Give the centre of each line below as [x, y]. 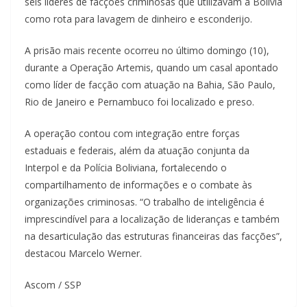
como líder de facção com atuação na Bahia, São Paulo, [150, 85]
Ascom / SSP [53, 285]
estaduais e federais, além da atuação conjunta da [137, 151]
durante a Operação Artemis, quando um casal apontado [151, 68]
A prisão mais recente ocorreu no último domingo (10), [147, 51]
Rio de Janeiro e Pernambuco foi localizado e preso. [139, 102]
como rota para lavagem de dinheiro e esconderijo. [138, 19]
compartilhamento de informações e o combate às [138, 185]
